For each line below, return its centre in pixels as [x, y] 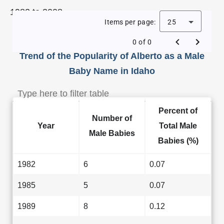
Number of [112, 118]
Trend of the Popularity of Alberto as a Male [112, 56]
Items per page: [130, 22]
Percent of [178, 110]
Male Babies [112, 133]
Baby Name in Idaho [112, 71]
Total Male [178, 125]
